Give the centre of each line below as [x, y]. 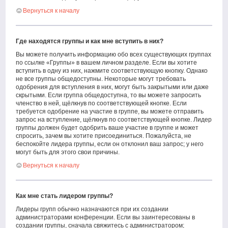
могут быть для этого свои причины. [68, 152]
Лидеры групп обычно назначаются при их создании [92, 209]
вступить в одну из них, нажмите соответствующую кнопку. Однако [112, 71]
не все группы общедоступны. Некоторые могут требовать [101, 79]
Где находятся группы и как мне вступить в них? [90, 41]
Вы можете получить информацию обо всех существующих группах [114, 54]
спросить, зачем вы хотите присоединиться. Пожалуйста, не [104, 136]
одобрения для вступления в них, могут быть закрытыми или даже [112, 87]
